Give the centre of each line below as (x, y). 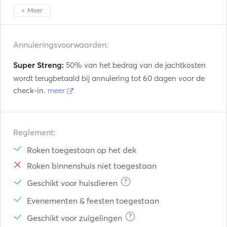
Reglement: (34, 132)
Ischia (120, 42)
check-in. (30, 90)
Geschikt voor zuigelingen (74, 218)
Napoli (122, 27)
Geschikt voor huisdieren (72, 183)
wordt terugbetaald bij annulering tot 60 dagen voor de (109, 78)
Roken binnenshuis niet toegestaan (92, 165)
